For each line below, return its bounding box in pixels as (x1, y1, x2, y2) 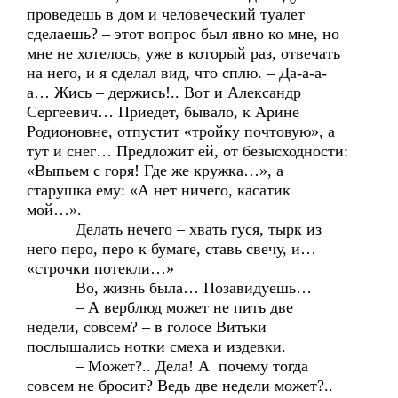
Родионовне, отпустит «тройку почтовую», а (27, 123, 335, 140)
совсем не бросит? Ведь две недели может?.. (27, 377, 333, 394)
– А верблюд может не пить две (27, 298, 293, 316)
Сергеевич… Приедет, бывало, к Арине (27, 103, 299, 121)
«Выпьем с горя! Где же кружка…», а (27, 162, 283, 179)
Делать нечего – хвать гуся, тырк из (27, 220, 322, 238)
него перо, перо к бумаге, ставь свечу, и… (27, 240, 316, 258)
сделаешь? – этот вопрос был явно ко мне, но (27, 25, 344, 43)
